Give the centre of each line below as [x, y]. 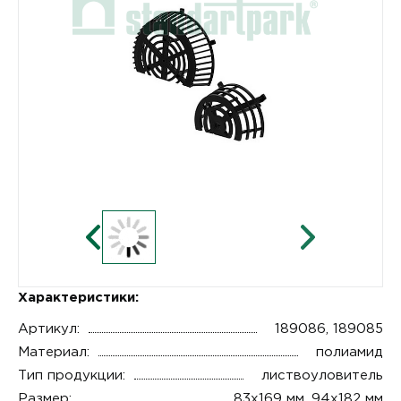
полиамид [350, 352]
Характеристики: [78, 297]
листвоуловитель [322, 375]
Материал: [54, 352]
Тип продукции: [72, 375]
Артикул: [49, 328]
